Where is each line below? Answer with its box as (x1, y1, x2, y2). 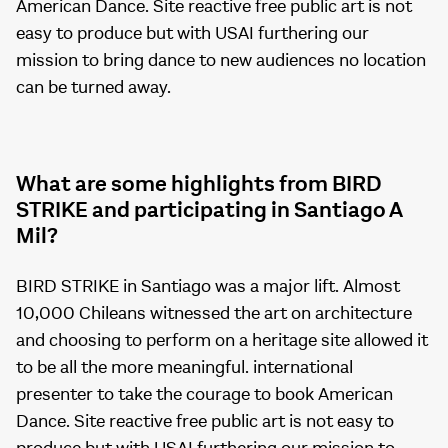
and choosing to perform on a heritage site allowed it (16, 330, 428, 352)
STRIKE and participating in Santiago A (16, 197, 402, 224)
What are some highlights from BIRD (16, 171, 382, 198)
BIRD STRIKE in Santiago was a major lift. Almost (16, 276, 400, 298)
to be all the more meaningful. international (16, 357, 353, 379)
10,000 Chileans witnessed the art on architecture (16, 303, 412, 325)
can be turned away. (16, 77, 171, 99)
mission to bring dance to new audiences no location (16, 50, 426, 72)
